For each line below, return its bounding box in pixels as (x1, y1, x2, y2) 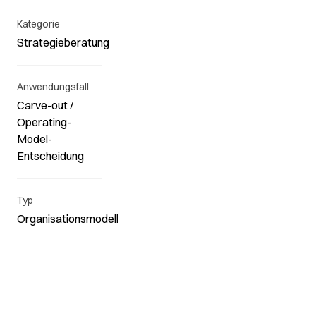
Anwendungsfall (17, 80, 89, 93)
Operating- (17, 115, 71, 129)
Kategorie (17, 18, 60, 30)
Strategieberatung (17, 35, 109, 49)
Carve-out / (17, 98, 73, 112)
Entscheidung (17, 149, 84, 163)
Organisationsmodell (17, 212, 119, 226)
